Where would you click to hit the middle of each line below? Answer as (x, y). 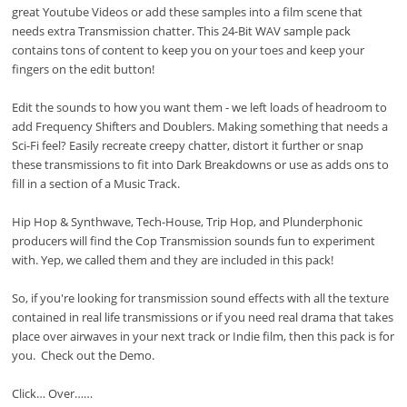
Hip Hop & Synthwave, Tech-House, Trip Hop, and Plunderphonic (188, 221)
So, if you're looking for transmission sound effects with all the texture (201, 298)
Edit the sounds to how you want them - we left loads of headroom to (200, 107)
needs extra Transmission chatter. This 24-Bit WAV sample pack (182, 30)
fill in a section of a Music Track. (96, 183)
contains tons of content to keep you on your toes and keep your (189, 50)
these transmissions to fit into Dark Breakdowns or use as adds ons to (201, 164)
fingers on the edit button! (84, 69)
